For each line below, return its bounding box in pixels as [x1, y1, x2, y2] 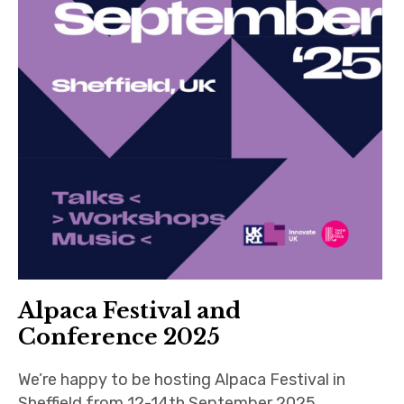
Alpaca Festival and [18, 298, 242, 325]
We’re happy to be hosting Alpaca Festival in [18, 370, 346, 390]
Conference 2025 [18, 324, 221, 351]
